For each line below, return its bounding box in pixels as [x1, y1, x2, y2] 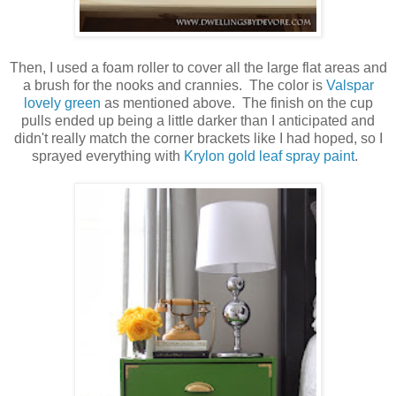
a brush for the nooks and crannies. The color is [22, 78, 326, 94]
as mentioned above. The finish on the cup [100, 95, 373, 111]
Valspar [325, 78, 374, 94]
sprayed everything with [31, 148, 184, 164]
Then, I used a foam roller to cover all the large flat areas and [9, 60, 387, 76]
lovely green [23, 95, 101, 111]
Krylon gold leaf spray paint [183, 148, 354, 164]
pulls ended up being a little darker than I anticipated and [21, 113, 375, 129]
